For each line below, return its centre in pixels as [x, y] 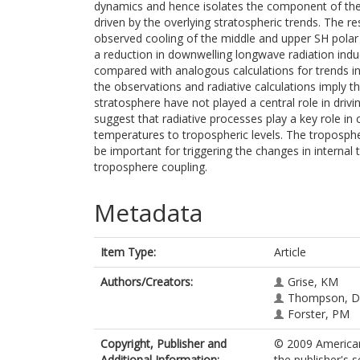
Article [290, 252]
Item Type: [128, 252]
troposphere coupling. [151, 167]
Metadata [148, 213]
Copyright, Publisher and [164, 344]
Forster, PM [319, 314]
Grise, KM [313, 282]
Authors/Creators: [147, 282]
